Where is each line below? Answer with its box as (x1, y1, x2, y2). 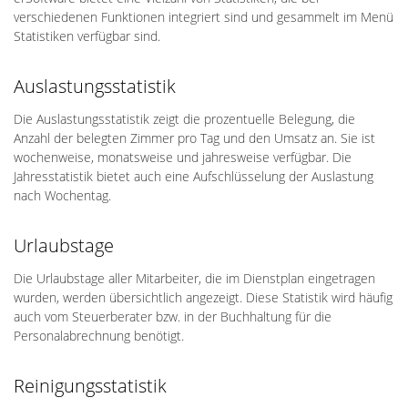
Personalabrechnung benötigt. (14, 327, 184, 344)
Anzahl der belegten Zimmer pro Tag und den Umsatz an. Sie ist (14, 129, 375, 147)
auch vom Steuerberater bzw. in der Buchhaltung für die (14, 308, 331, 325)
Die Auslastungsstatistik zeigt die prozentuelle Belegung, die (14, 110, 355, 127)
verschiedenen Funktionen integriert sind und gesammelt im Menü (14, 8, 393, 25)
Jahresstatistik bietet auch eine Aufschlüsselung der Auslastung (14, 168, 373, 185)
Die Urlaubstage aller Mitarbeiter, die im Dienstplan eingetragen (14, 270, 375, 287)
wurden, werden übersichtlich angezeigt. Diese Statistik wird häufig (14, 289, 393, 306)
